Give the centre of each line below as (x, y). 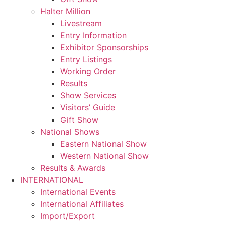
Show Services (88, 95)
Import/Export (68, 216)
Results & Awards (73, 167)
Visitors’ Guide (88, 107)
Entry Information (93, 35)
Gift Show (79, 119)
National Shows (70, 131)
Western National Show (104, 155)
